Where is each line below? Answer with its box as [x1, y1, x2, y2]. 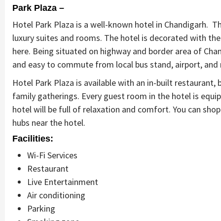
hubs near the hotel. [12, 116, 85, 128]
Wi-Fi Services [27, 149, 77, 161]
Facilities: [12, 133, 53, 144]
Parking [27, 202, 55, 214]
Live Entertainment [27, 176, 98, 187]
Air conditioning [27, 189, 85, 201]
